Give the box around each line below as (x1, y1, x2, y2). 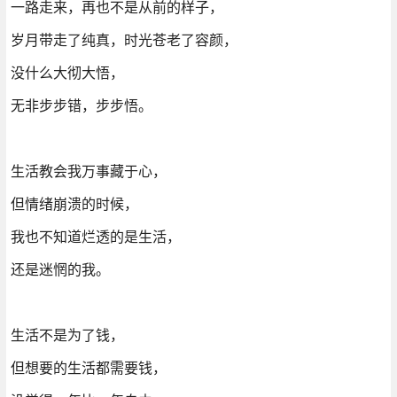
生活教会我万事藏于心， (10, 161, 167, 180)
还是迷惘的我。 (10, 260, 110, 278)
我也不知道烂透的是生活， (10, 227, 181, 245)
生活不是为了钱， (10, 325, 124, 344)
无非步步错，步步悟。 (10, 96, 152, 114)
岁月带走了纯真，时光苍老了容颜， (10, 30, 237, 49)
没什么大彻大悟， (10, 63, 124, 82)
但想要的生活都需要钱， (10, 358, 167, 377)
